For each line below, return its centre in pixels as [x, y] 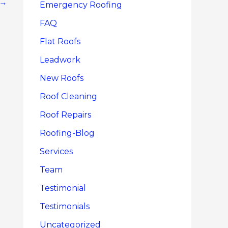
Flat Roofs [60, 41]
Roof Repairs [65, 115]
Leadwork [60, 60]
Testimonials [65, 206]
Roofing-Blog [67, 133]
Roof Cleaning [68, 96]
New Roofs [62, 78]
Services [56, 151]
